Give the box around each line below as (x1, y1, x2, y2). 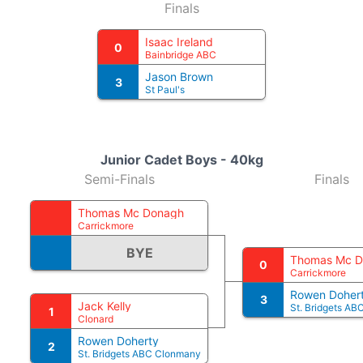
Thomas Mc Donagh (78, 206, 184, 220)
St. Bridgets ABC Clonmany (78, 348, 201, 360)
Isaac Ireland (145, 35, 213, 49)
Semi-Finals (83, 171, 155, 187)
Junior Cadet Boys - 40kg (100, 152, 263, 168)
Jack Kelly (78, 299, 131, 313)
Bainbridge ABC (145, 49, 216, 61)
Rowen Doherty (78, 334, 159, 348)
